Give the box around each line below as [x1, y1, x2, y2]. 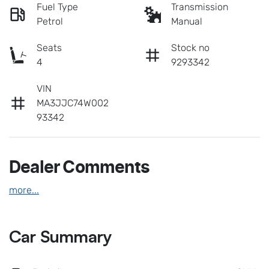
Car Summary [9, 225, 112, 247]
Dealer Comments [9, 159, 150, 177]
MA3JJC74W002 [37, 97, 109, 109]
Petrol [37, 15, 63, 27]
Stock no [171, 41, 210, 53]
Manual [171, 15, 202, 27]
